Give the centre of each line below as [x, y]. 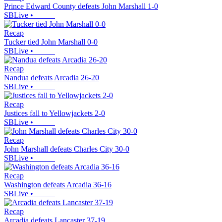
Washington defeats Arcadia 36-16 [58, 185]
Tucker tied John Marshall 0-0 [51, 42]
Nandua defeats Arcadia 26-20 [52, 78]
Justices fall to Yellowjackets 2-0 [55, 113]
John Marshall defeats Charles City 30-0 [67, 149]
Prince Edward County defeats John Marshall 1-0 [81, 6]
